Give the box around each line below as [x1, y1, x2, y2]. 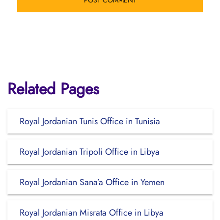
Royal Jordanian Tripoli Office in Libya [20, 145, 160, 158]
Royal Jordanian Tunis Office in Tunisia [20, 115, 160, 128]
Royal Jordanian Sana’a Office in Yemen [20, 176, 165, 189]
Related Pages [7, 78, 99, 100]
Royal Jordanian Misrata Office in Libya [20, 206, 164, 219]
